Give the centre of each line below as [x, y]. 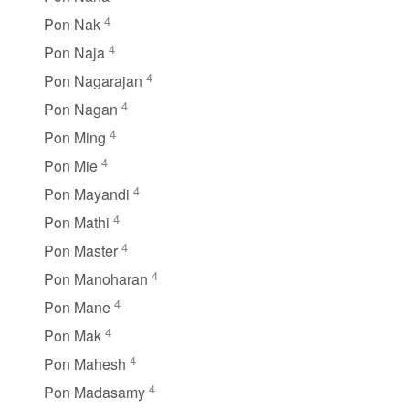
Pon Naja [76, 52]
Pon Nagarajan [95, 80]
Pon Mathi [79, 222]
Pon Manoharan [98, 278]
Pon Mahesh [87, 363]
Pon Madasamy [96, 392]
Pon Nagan [83, 109]
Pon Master [83, 250]
